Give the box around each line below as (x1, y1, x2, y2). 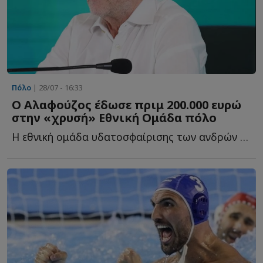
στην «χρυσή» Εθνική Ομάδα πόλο (12, 110, 217, 126)
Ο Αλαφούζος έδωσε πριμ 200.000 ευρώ (12, 97, 241, 113)
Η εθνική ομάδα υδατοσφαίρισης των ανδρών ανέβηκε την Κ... (240, 130, 248, 144)
